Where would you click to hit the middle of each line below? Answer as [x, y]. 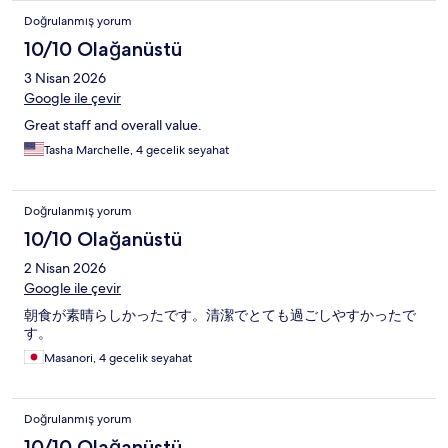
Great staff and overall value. [113, 125]
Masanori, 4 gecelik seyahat [118, 358]
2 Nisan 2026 [65, 268]
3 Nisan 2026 [65, 78]
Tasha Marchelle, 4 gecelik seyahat [136, 150]
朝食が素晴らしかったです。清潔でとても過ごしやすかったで [220, 315]
